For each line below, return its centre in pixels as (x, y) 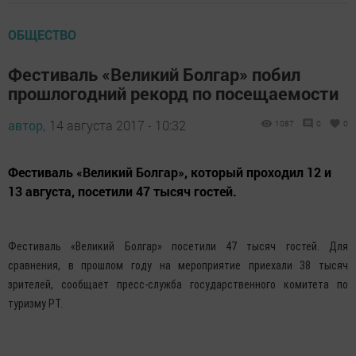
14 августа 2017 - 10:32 (118, 125)
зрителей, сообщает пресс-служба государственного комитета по (178, 284)
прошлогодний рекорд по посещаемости (173, 93)
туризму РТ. (35, 303)
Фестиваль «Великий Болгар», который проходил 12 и (170, 172)
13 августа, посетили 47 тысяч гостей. (122, 191)
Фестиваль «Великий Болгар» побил (154, 74)
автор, (27, 125)
